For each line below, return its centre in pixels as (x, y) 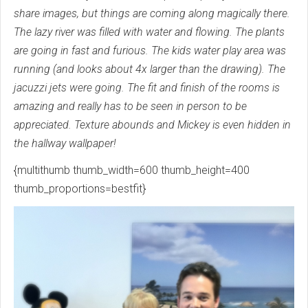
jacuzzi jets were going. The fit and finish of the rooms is (147, 88)
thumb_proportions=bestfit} (80, 189)
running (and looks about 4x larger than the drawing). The (150, 69)
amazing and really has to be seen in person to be (130, 107)
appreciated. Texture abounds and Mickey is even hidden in (152, 125)
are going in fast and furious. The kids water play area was (150, 51)
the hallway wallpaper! (65, 144)
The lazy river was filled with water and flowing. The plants (149, 32)
